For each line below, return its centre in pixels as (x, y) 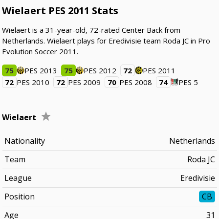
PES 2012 (100, 70)
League (18, 178)
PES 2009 (85, 82)
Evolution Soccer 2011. (40, 51)
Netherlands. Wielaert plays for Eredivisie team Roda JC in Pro (106, 41)
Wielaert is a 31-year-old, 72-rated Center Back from (91, 30)
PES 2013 (41, 70)
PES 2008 (136, 82)
